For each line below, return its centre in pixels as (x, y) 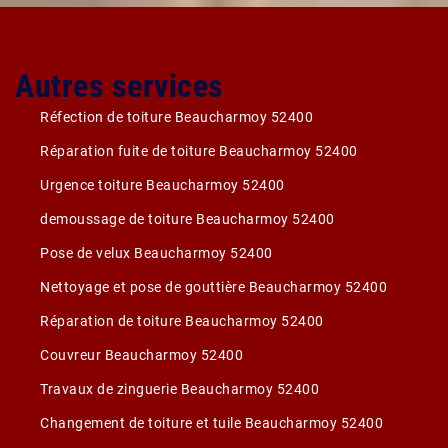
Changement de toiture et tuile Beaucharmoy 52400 (211, 423)
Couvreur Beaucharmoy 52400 (141, 355)
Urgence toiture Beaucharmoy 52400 (162, 185)
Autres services (119, 86)
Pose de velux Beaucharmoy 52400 (156, 253)
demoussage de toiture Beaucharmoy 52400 (187, 219)
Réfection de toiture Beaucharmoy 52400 (176, 117)
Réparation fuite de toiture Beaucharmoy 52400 (199, 151)
